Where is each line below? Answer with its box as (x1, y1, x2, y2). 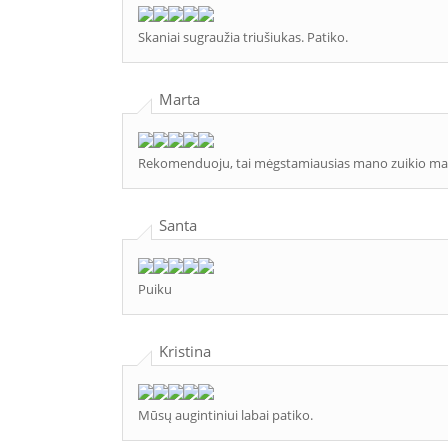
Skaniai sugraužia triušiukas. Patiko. (138, 28, 348, 46)
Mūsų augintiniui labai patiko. (138, 406, 313, 424)
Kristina (159, 341, 211, 361)
